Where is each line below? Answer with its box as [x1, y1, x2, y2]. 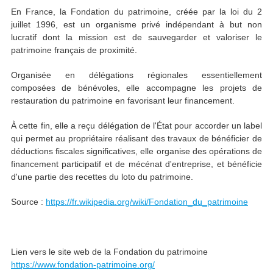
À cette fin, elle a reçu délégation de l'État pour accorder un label [11, 121, 262, 131]
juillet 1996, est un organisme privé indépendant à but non [11, 19, 262, 30]
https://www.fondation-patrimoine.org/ [11, 260, 155, 270]
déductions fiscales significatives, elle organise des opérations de [11, 146, 262, 157]
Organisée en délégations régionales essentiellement [11, 70, 262, 80]
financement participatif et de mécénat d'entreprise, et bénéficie [11, 159, 262, 169]
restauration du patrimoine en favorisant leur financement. [11, 96, 235, 106]
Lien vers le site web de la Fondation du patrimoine [11, 247, 208, 257]
